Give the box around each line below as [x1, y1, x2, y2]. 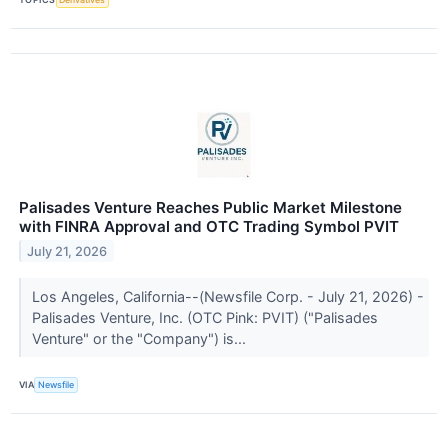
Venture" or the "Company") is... [31, 329, 250, 347]
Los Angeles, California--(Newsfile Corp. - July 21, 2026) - [31, 287, 424, 305]
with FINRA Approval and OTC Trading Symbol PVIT [19, 216, 399, 236]
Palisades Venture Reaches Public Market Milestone [19, 197, 402, 217]
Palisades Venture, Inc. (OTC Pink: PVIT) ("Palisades [31, 308, 378, 326]
